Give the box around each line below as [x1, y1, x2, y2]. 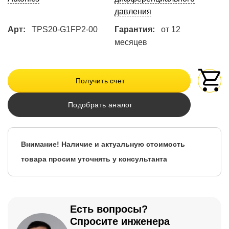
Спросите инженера [70, 216, 170, 227]
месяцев [114, 38, 147, 47]
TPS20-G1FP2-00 [32, 25, 98, 34]
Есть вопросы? [70, 203, 148, 215]
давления [114, 7, 151, 16]
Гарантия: [114, 25, 155, 34]
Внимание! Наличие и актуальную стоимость [21, 140, 185, 149]
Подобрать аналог [67, 101, 133, 109]
